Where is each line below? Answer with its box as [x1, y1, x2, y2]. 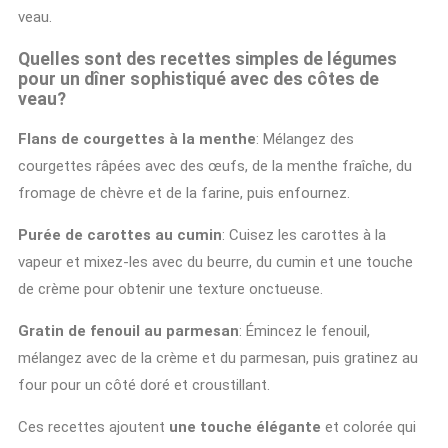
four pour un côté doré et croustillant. [18, 376, 270, 395]
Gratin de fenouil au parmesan [18, 322, 239, 341]
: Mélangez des [256, 130, 354, 149]
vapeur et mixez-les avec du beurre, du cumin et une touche [18, 253, 413, 272]
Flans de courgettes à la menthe [18, 130, 256, 149]
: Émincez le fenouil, [239, 322, 370, 341]
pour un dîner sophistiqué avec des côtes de [18, 68, 379, 89]
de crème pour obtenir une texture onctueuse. [18, 280, 323, 299]
